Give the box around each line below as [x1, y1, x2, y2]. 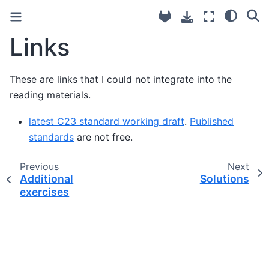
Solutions [199, 172, 249, 186]
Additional [20, 172, 74, 186]
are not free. [74, 131, 133, 144]
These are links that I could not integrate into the [10, 73, 232, 85]
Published [190, 115, 234, 128]
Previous [19, 160, 59, 173]
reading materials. [10, 88, 91, 101]
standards [29, 131, 74, 144]
